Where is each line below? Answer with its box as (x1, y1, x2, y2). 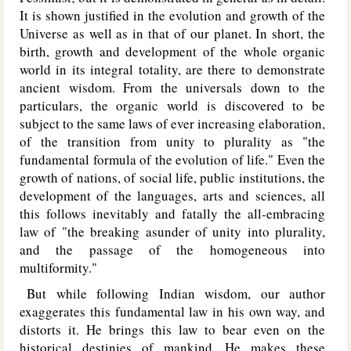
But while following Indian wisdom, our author (20, 284, 325, 302)
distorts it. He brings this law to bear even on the (20, 320, 325, 338)
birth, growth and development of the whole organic (20, 42, 325, 60)
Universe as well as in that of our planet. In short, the (20, 24, 325, 42)
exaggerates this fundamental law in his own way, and (20, 302, 325, 320)
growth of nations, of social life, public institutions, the (20, 168, 325, 186)
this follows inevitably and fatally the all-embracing (20, 204, 325, 223)
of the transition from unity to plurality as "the (20, 132, 325, 150)
